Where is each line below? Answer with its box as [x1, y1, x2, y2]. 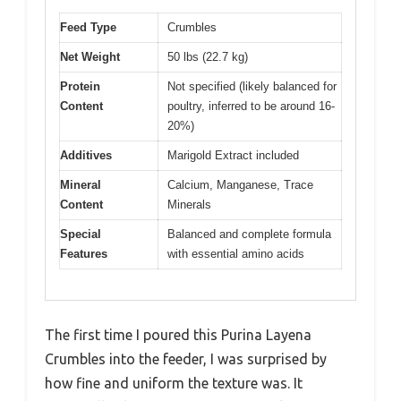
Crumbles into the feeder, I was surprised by [45, 351, 327, 368]
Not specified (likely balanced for [167, 79, 337, 93]
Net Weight [60, 49, 120, 64]
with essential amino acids [167, 246, 304, 260]
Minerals [167, 197, 211, 211]
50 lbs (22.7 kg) [167, 49, 248, 64]
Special [60, 226, 101, 241]
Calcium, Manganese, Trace [167, 177, 313, 192]
